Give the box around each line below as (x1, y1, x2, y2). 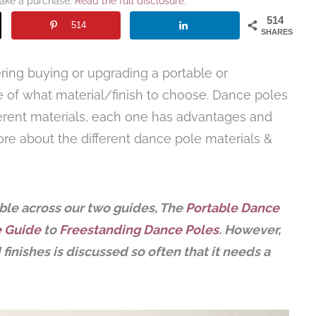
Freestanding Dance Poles (59, 221, 219, 237)
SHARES (261, 28, 293, 37)
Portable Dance (186, 200, 279, 215)
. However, (219, 221, 281, 237)
